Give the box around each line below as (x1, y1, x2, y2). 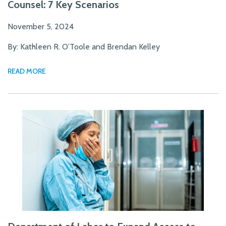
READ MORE (8, 66, 46, 76)
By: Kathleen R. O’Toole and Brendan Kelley (8, 41, 160, 51)
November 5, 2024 (8, 21, 74, 31)
